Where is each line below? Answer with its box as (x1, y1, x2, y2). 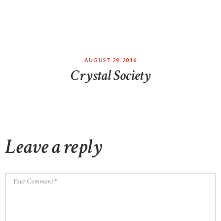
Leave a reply (5, 133, 102, 160)
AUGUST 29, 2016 (84, 56, 137, 63)
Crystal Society (70, 66, 151, 86)
